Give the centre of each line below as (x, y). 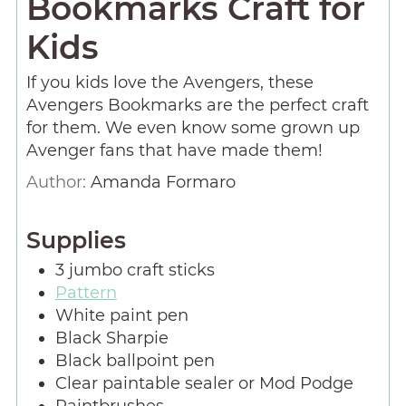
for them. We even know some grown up (193, 127)
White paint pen (121, 316)
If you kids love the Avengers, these (169, 82)
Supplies (76, 241)
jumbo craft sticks (141, 271)
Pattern (86, 293)
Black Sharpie (111, 338)
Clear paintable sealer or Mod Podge (204, 384)
